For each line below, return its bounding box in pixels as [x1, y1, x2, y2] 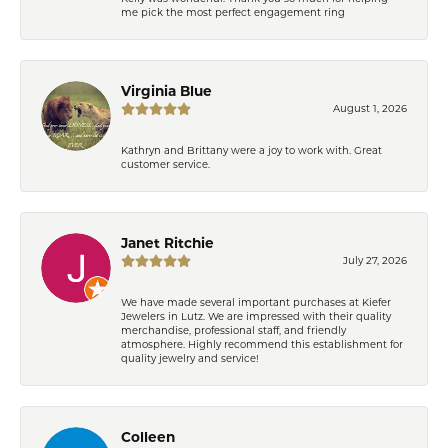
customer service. [121, 157, 210, 170]
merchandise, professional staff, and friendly [121, 323, 346, 336]
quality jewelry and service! [121, 351, 259, 364]
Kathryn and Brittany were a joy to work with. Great [121, 143, 382, 156]
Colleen [121, 428, 175, 445]
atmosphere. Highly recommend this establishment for [121, 337, 403, 350]
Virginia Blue [121, 82, 212, 99]
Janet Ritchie [121, 234, 214, 251]
